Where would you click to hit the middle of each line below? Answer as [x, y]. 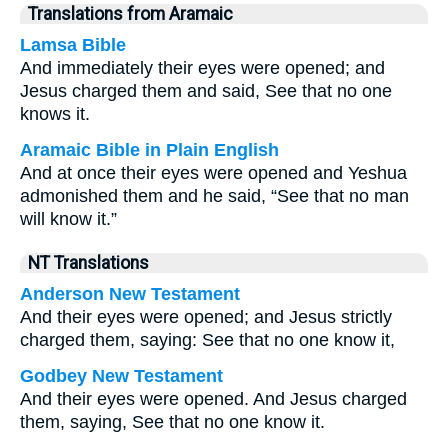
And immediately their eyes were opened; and [202, 68]
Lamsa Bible [73, 45]
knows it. [55, 114]
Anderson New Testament [130, 294]
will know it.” [68, 219]
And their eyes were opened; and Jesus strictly [206, 317]
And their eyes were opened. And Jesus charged [213, 399]
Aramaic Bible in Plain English [149, 150]
